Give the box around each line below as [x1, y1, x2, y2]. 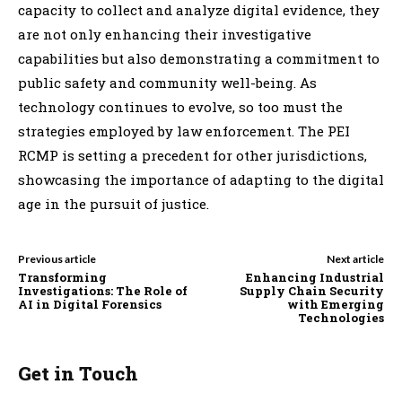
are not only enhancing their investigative [18, 24, 311, 43]
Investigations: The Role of [18, 282, 188, 299]
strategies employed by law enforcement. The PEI [18, 121, 350, 140]
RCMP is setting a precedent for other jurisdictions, [18, 145, 367, 164]
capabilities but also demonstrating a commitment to [18, 48, 380, 67]
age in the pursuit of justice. [18, 194, 209, 213]
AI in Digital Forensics [18, 295, 162, 312]
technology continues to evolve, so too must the [18, 97, 343, 116]
